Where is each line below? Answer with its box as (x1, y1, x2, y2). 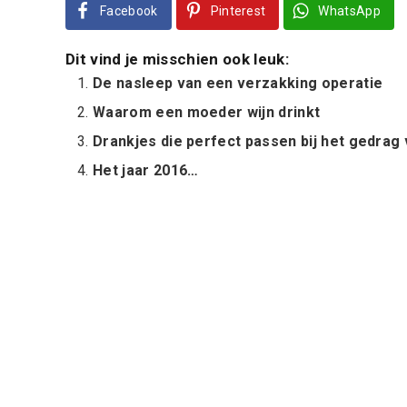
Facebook (100, 4, 158, 18)
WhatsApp (318, 4, 382, 18)
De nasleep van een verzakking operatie (93, 74, 383, 92)
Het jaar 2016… (93, 162, 199, 179)
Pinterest (210, 4, 266, 18)
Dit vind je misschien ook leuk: (65, 50, 289, 68)
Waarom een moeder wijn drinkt (93, 104, 321, 121)
